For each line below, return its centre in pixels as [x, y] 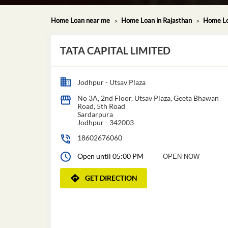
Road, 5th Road [101, 106]
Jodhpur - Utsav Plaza [111, 82]
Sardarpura [95, 114]
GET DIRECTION [111, 178]
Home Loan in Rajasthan [156, 20]
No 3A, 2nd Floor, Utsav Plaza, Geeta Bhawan [148, 98]
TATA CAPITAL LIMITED [115, 50]
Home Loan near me [80, 20]
